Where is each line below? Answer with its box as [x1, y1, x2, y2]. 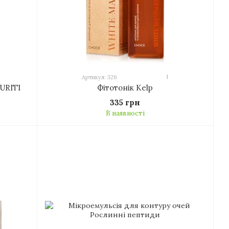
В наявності [105, 109, 145, 118]
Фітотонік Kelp [97, 83, 153, 93]
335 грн [110, 98, 140, 107]
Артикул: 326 [82, 74, 117, 81]
